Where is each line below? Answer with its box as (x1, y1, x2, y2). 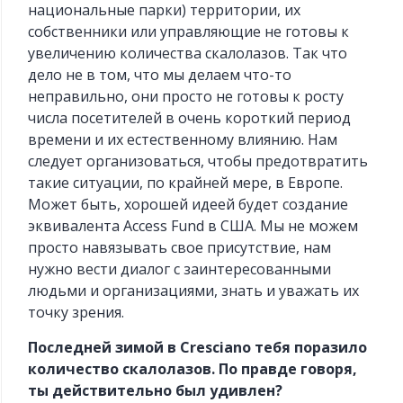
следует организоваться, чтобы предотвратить (28, 151, 369, 172)
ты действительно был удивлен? (28, 381, 283, 401)
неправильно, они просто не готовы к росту (28, 86, 345, 107)
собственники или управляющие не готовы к (28, 22, 350, 42)
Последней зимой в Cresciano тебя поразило (28, 337, 368, 358)
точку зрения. (28, 302, 125, 323)
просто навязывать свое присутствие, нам (28, 237, 332, 258)
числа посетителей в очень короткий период (28, 108, 352, 129)
